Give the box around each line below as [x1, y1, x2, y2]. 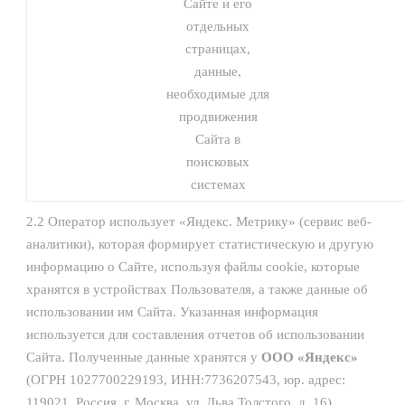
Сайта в [195, 132, 240, 146]
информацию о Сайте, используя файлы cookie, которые [26, 259, 360, 274]
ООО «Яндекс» [261, 350, 358, 364]
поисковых [186, 155, 250, 169]
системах [190, 177, 246, 192]
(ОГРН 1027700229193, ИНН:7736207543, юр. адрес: [26, 372, 345, 387]
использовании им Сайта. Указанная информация [26, 305, 318, 319]
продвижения [178, 109, 258, 124]
